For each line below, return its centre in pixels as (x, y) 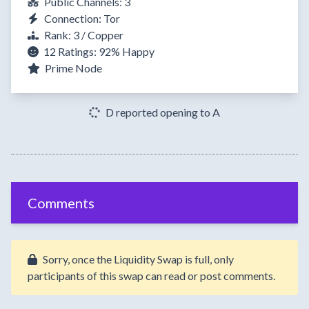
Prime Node (72, 68)
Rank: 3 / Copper (84, 35)
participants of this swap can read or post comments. (151, 276)
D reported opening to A (163, 112)
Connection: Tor (82, 19)
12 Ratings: (70, 52)
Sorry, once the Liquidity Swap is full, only (138, 259)
